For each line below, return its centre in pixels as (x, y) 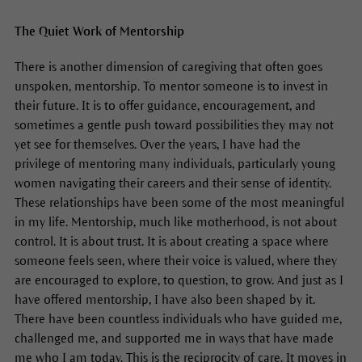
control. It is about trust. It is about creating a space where (171, 241)
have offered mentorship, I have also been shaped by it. (164, 299)
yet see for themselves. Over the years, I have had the (157, 144)
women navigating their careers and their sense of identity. (173, 183)
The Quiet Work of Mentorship (101, 31)
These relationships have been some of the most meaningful (179, 202)
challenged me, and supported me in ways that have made (174, 338)
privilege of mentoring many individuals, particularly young (175, 163)
